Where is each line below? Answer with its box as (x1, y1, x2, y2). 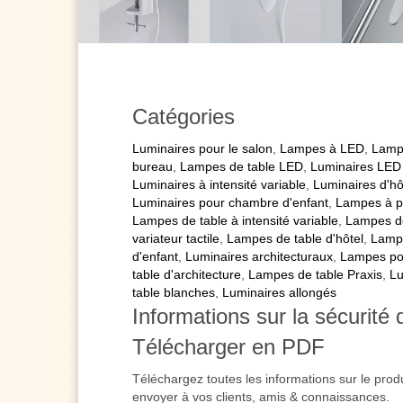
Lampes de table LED (180, 159, 303, 175)
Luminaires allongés (222, 285, 336, 300)
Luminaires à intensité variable (132, 177, 306, 193)
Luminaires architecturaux (185, 249, 333, 264)
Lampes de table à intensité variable (132, 213, 338, 228)
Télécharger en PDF (132, 335, 325, 360)
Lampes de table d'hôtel (227, 231, 363, 246)
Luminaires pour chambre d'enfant (132, 195, 328, 210)
